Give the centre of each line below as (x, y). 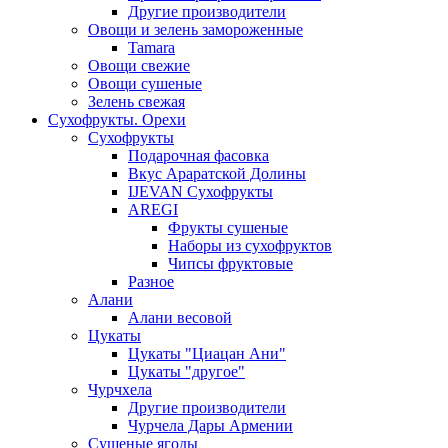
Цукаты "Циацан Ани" (207, 353)
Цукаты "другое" (186, 371)
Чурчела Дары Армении (210, 425)
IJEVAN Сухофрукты (200, 191)
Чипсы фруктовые (230, 263)
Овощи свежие (139, 65)
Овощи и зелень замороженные (195, 29)
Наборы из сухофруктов (250, 245)
